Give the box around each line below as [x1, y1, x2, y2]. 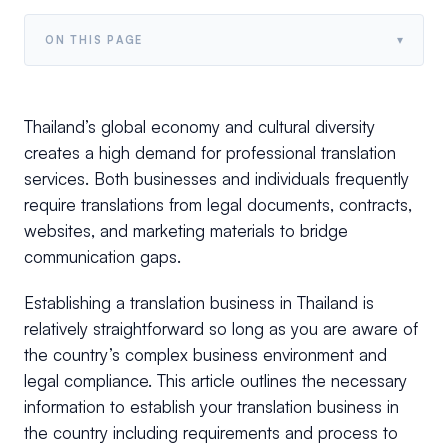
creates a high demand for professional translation [24, 142, 396, 164]
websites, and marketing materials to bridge [24, 220, 348, 242]
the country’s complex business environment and [24, 344, 387, 366]
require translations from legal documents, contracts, [24, 194, 412, 216]
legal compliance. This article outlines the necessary [24, 370, 407, 392]
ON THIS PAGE [45, 33, 144, 48]
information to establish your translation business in [24, 396, 399, 418]
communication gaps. [24, 246, 186, 268]
